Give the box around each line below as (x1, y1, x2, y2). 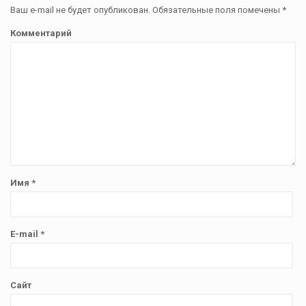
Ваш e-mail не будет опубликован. (10, 5, 150, 16)
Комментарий (10, 28, 72, 39)
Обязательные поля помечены (150, 5, 282, 16)
